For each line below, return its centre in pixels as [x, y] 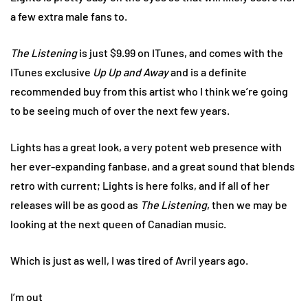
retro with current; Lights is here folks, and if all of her [140, 185]
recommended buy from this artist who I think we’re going [149, 91]
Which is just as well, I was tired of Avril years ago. [129, 260]
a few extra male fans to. [69, 16]
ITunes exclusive [52, 71]
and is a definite [208, 71]
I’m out [26, 296]
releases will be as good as [75, 204]
